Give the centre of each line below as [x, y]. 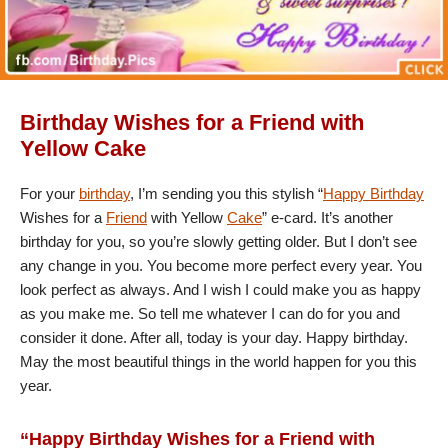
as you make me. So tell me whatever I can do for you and [210, 314]
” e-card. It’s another [327, 218]
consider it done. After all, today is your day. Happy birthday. [214, 338]
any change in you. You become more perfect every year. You [221, 266]
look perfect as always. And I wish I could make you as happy [220, 290]
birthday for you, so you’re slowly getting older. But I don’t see [218, 242]
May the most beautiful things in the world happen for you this [218, 362]
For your [49, 194]
